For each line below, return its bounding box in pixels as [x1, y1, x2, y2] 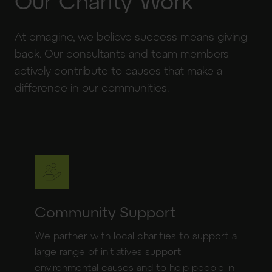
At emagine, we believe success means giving [15, 30, 248, 43]
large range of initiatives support [35, 245, 182, 257]
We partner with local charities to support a [35, 229, 237, 241]
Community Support [35, 203, 176, 220]
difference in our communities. [15, 81, 169, 94]
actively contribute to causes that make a [15, 64, 222, 77]
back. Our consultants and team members [15, 47, 229, 60]
